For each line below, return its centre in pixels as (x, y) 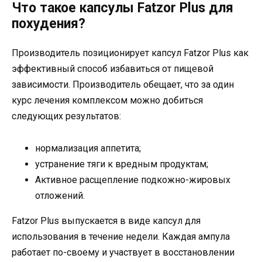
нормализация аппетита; (88, 148)
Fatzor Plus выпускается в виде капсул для (106, 220)
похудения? (49, 24)
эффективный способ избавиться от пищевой (113, 69)
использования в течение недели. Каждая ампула (121, 236)
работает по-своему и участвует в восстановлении (123, 252)
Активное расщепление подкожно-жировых (133, 180)
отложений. (60, 195)
